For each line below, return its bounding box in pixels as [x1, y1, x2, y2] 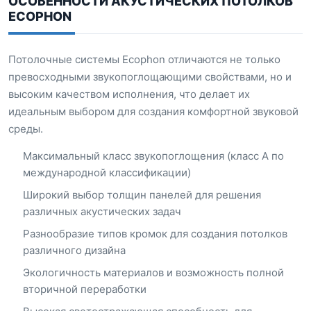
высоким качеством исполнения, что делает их [8, 87, 250, 101]
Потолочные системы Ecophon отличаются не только [8, 53, 280, 66]
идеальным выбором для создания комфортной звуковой [8, 105, 299, 118]
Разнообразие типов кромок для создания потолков [23, 227, 287, 240]
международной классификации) [23, 166, 191, 179]
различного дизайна [23, 244, 126, 257]
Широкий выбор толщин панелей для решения [23, 188, 261, 201]
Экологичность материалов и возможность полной [23, 266, 284, 279]
